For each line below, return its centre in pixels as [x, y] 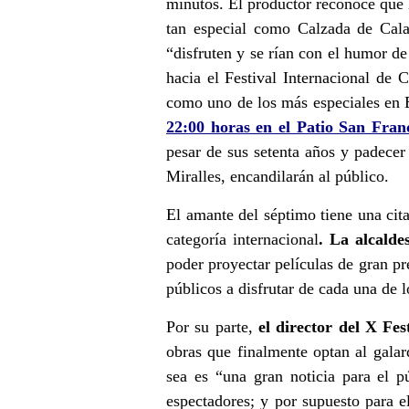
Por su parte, [213, 326]
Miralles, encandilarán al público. [278, 176]
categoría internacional [242, 239]
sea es [191, 376]
